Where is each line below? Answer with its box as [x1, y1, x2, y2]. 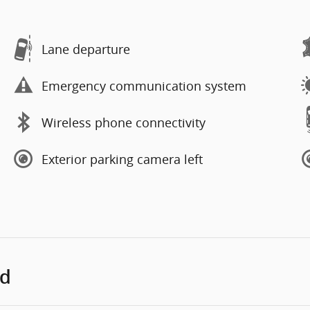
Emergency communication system [42, 77, 246, 94]
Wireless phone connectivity [42, 113, 206, 131]
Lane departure [42, 40, 130, 57]
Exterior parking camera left [42, 150, 203, 167]
